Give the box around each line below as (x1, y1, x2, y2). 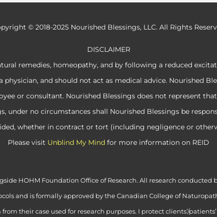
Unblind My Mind (47, 138, 105, 147)
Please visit (8, 138, 47, 147)
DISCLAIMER (87, 45, 130, 54)
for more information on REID (105, 138, 209, 147)
